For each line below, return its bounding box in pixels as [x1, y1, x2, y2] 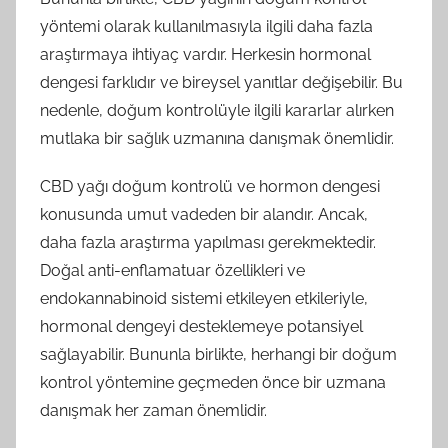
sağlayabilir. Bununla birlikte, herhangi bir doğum [40, 344, 397, 364]
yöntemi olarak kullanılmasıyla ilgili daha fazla [40, 16, 373, 36]
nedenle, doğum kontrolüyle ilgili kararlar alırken [40, 100, 394, 120]
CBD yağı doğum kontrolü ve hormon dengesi [40, 176, 380, 196]
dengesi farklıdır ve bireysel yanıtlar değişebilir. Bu [40, 72, 403, 92]
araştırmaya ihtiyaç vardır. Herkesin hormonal [40, 44, 371, 64]
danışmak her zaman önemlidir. [40, 400, 267, 420]
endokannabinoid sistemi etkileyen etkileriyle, [40, 288, 368, 308]
